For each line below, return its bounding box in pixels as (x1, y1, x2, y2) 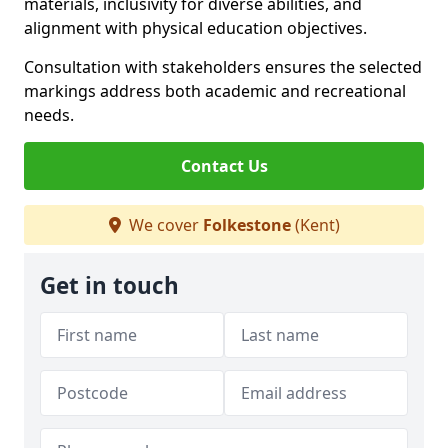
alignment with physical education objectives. (24, 17, 367, 39)
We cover (124, 214, 203, 236)
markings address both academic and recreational (24, 80, 406, 102)
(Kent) (290, 214, 340, 236)
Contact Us (180, 155, 268, 177)
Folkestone (202, 214, 291, 236)
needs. (24, 104, 74, 126)
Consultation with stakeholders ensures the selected (24, 56, 422, 78)
